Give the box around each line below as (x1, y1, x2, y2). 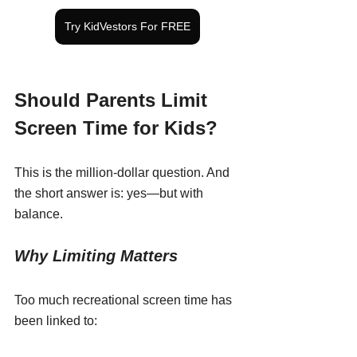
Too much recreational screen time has (14, 292, 235, 307)
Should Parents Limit (14, 88, 213, 111)
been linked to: (14, 313, 97, 328)
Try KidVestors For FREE (65, 19, 190, 33)
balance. (14, 206, 63, 221)
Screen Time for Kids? (14, 116, 218, 139)
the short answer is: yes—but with (14, 186, 206, 200)
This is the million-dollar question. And (14, 165, 233, 179)
